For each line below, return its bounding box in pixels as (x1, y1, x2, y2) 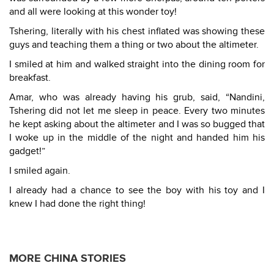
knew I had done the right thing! (9, 198, 146, 210)
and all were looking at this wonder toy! (9, 6, 177, 18)
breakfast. (9, 72, 51, 84)
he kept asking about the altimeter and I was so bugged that (9, 118, 265, 130)
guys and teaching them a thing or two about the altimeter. (9, 39, 259, 51)
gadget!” (9, 145, 45, 157)
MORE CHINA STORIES (9, 252, 126, 265)
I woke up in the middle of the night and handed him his (9, 131, 265, 144)
